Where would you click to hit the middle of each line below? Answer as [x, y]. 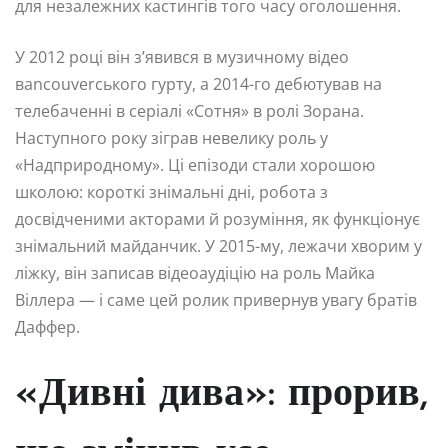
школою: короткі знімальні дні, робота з [171, 192]
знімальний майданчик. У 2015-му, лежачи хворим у [218, 246]
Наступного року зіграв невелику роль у [171, 138]
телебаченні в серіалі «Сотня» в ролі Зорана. [189, 111]
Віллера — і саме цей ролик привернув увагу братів [216, 300]
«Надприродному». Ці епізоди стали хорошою [195, 165]
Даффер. [47, 327]
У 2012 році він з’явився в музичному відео [182, 57]
